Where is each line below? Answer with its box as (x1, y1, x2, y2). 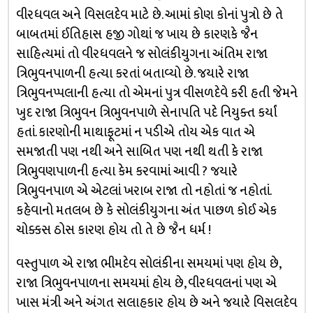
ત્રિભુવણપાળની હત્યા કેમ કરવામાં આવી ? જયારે (15, 160, 238, 182)
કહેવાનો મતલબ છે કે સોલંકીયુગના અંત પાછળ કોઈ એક (15, 199, 277, 221)
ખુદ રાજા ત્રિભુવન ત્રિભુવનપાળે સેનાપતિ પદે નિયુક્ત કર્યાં (15, 101, 277, 124)
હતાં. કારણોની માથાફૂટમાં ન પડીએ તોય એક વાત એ (15, 121, 255, 143)
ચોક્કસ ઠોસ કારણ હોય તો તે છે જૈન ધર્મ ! (15, 219, 211, 241)
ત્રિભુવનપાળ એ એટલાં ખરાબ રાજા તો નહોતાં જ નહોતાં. (15, 180, 270, 202)
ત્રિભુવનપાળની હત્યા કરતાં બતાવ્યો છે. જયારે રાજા (15, 62, 249, 85)
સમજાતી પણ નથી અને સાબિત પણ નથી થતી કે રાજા (15, 140, 263, 163)
